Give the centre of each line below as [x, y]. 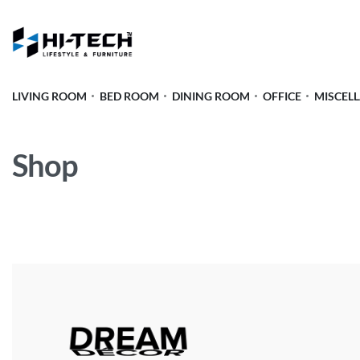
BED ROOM [129, 96]
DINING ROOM [211, 96]
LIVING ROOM [49, 96]
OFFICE [282, 96]
